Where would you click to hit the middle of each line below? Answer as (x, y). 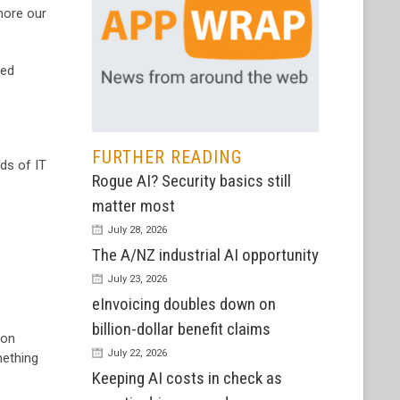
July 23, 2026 (137, 279)
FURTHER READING (167, 158)
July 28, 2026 (137, 230)
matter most (133, 206)
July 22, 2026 (137, 354)
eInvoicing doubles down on (183, 304)
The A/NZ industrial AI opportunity (205, 255)
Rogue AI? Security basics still (191, 181)
